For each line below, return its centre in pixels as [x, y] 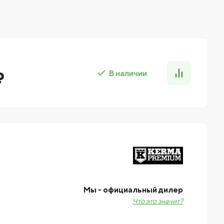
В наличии [128, 73]
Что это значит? [158, 201]
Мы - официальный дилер [133, 190]
